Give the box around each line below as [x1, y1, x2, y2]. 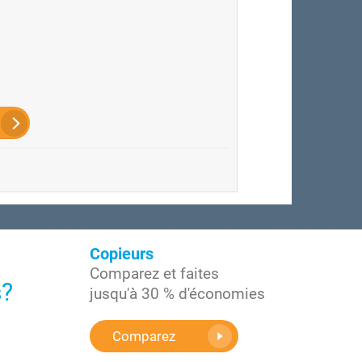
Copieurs [90, 244, 154, 263]
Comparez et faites [90, 264, 219, 283]
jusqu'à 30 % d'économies [90, 284, 265, 303]
